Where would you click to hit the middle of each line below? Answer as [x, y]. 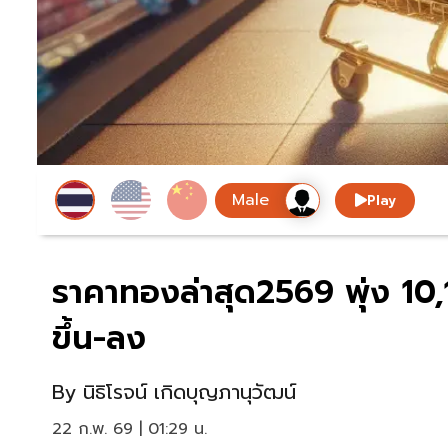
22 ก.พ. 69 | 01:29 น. [129, 429]
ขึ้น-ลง [99, 339]
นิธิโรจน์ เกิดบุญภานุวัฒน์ [189, 392]
